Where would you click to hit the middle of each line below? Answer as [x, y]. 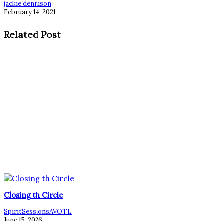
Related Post [32, 35]
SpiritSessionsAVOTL [38, 211]
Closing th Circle [34, 195]
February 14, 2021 [30, 12]
